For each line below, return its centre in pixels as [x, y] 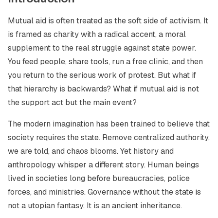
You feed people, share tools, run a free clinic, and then [105, 62]
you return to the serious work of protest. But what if [102, 75]
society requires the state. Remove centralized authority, [109, 137]
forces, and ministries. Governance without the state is [104, 192]
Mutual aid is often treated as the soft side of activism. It [108, 21]
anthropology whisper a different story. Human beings [103, 165]
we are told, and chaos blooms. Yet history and [91, 151]
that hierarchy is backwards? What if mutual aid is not [103, 89]
